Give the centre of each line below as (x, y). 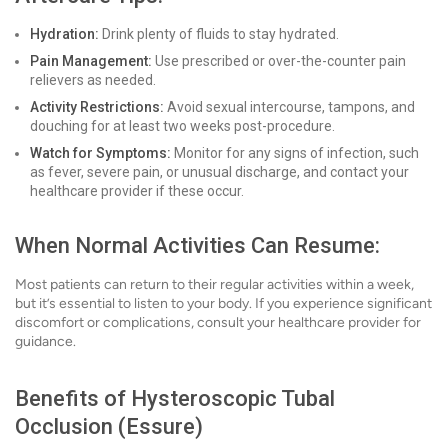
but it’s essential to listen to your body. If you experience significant (223, 303)
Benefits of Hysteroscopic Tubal (175, 398)
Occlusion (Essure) (109, 426)
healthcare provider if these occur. (137, 191)
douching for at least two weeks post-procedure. (182, 126)
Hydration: (64, 34)
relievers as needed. (93, 80)
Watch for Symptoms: (100, 153)
